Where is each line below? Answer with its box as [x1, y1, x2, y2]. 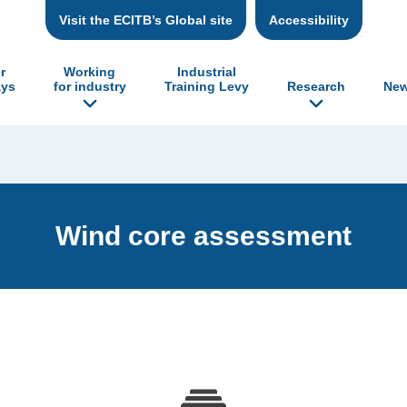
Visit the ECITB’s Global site [58, 13, 233, 27]
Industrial [176, 64, 236, 79]
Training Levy [164, 78, 249, 94]
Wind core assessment [55, 220, 352, 251]
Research [286, 78, 345, 94]
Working [64, 64, 115, 79]
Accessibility [268, 13, 349, 27]
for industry [53, 78, 126, 94]
